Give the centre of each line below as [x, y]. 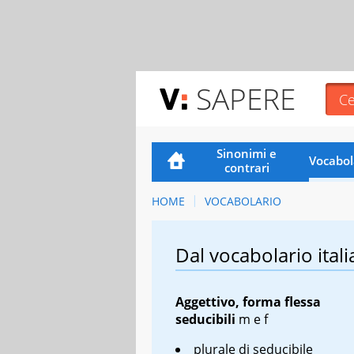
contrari [247, 167]
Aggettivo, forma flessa [248, 301]
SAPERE [246, 98]
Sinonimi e [247, 153]
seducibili [205, 319]
